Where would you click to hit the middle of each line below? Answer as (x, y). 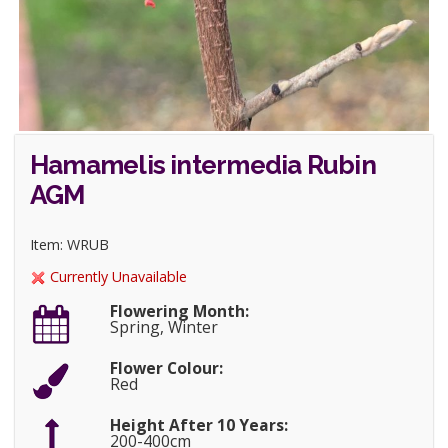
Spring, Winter (163, 327)
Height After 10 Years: (198, 425)
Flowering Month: (179, 311)
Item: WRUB (69, 245)
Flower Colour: (166, 368)
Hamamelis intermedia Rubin (203, 165)
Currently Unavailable (116, 276)
